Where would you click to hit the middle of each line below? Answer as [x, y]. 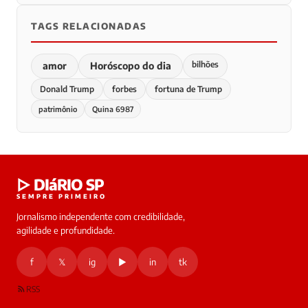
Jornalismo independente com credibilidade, [101, 216]
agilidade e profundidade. [66, 230]
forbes [124, 89]
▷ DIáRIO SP [60, 184]
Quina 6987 [113, 109]
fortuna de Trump [188, 89]
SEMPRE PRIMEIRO [62, 196]
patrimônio [58, 109]
